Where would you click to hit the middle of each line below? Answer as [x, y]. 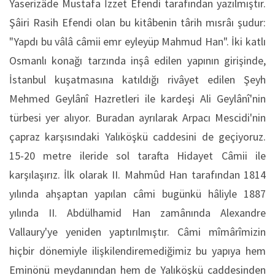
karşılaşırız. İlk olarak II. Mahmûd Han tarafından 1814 [137, 175]
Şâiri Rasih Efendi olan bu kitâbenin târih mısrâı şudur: [137, 22]
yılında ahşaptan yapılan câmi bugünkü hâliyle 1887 [137, 194]
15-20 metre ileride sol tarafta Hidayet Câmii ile [137, 156]
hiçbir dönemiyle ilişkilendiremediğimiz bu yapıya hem [137, 251]
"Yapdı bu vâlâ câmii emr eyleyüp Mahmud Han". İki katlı [137, 41]
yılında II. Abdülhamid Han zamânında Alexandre [137, 213]
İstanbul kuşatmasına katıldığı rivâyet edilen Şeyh [137, 79]
